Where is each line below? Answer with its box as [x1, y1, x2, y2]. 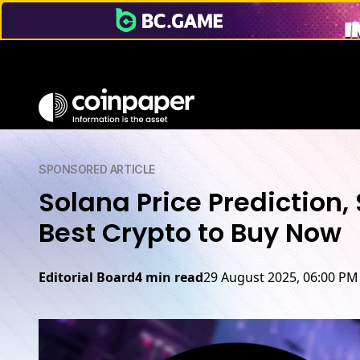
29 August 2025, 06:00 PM [203, 268, 358, 286]
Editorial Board [39, 268, 135, 286]
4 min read [135, 268, 203, 286]
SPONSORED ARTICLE [39, 162, 155, 176]
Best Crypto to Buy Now [39, 215, 342, 251]
